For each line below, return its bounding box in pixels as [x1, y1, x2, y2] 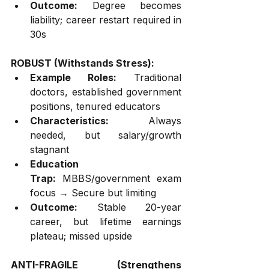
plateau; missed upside [30, 229, 132, 242]
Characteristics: [30, 114, 109, 127]
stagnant [30, 143, 69, 156]
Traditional [116, 71, 181, 83]
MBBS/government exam [56, 172, 181, 184]
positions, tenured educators [30, 100, 160, 112]
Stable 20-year [77, 201, 181, 213]
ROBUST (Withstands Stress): [11, 56, 154, 69]
